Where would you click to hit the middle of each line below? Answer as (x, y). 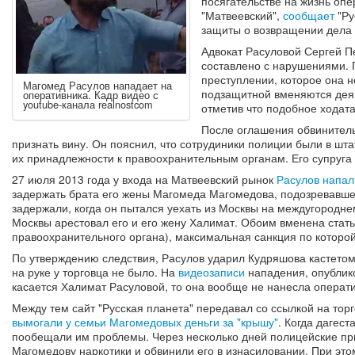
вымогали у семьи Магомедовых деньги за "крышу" (145, 322)
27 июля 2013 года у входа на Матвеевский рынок (144, 179)
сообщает (308, 15)
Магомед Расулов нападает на (97, 86)
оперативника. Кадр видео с (91, 95)
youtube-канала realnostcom (88, 105)
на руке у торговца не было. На (95, 272)
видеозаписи (212, 272)
